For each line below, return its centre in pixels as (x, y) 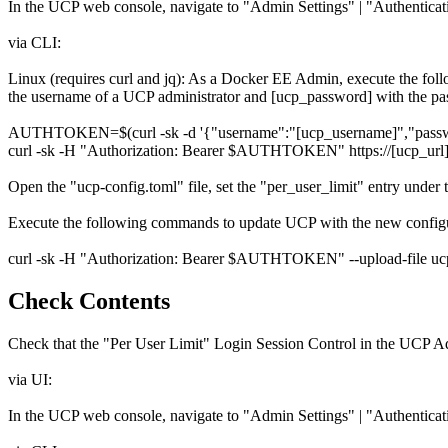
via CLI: (34, 43)
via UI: (30, 380)
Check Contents (89, 301)
